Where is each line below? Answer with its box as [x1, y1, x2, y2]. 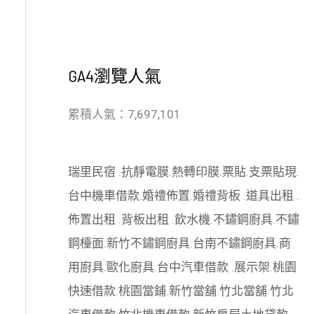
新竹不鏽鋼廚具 [106, 235, 190, 250]
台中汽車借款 [156, 259, 231, 274]
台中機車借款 [67, 188, 139, 203]
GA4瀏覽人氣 [67, 65, 161, 86]
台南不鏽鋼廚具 [192, 235, 276, 250]
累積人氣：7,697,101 [67, 107, 181, 121]
